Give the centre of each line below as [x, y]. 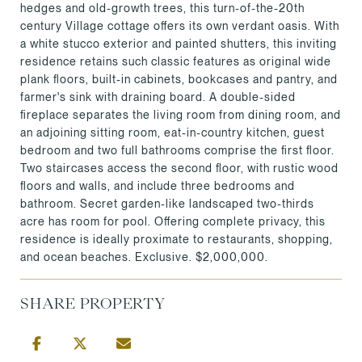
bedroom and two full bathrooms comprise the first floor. [177, 150]
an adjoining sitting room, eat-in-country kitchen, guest [173, 132]
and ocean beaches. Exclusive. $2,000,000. [144, 257]
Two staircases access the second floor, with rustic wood [179, 168]
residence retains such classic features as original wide [176, 61]
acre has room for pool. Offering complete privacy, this [173, 221]
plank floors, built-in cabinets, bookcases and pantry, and [179, 79]
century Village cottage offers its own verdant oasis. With [180, 25]
